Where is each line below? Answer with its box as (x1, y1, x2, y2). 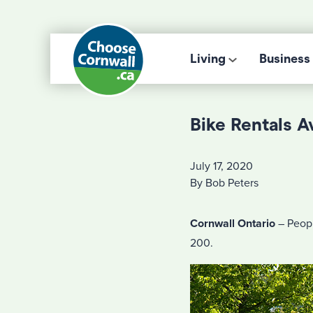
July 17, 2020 (190, 159, 253, 173)
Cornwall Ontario (190, 217, 275, 231)
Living (190, 51, 226, 66)
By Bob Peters (190, 176, 259, 190)
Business (259, 51, 310, 66)
